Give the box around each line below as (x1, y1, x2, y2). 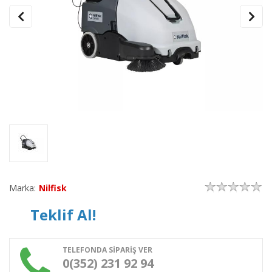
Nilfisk (39, 182, 67, 194)
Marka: (9, 182, 36, 194)
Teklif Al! (30, 204, 96, 225)
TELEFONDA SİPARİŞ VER (63, 244, 152, 255)
